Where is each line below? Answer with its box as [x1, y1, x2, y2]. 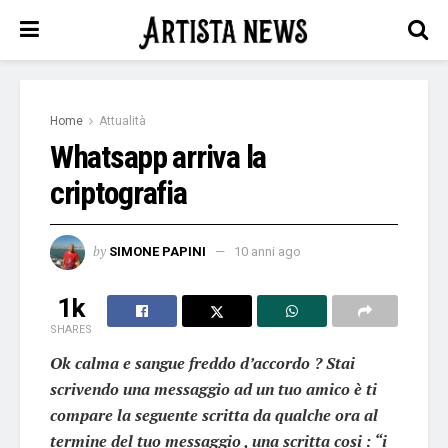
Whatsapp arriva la [50, 138, 266, 176]
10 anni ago [234, 243, 301, 259]
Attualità [99, 114, 146, 128]
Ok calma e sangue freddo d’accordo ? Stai [50, 351, 355, 374]
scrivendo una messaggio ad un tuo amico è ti [50, 377, 377, 400]
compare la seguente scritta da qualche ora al [50, 403, 378, 426]
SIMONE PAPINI [109, 243, 206, 259]
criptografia [50, 174, 187, 212]
